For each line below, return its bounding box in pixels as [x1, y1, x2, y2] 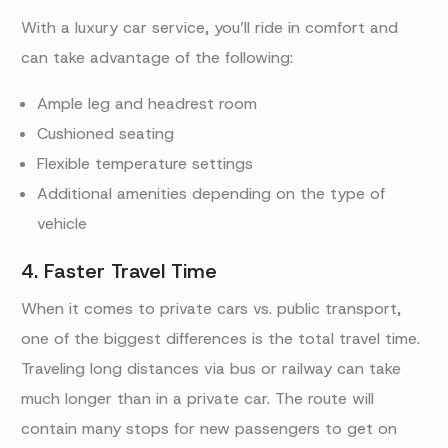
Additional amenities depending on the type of [37, 183, 386, 205]
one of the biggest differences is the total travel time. [21, 328, 421, 350]
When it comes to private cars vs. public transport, [21, 298, 402, 320]
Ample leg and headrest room [37, 93, 258, 115]
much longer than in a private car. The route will [21, 388, 375, 410]
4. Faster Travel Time [21, 258, 218, 285]
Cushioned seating [37, 123, 175, 145]
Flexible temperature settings [37, 153, 254, 175]
